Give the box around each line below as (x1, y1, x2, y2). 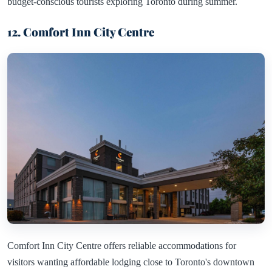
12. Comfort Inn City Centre (7, 24, 154, 40)
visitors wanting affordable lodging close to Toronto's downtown (7, 257, 254, 268)
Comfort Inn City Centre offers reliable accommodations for (7, 240, 236, 251)
